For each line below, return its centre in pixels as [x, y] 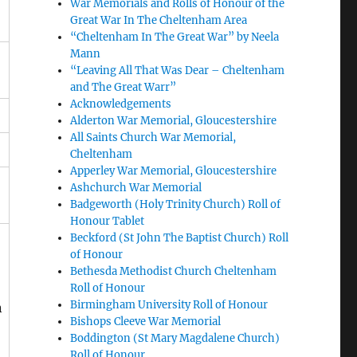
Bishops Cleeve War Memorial [146, 322]
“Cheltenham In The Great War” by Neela [175, 37]
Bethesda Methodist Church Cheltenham [174, 271]
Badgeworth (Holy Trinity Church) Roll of [176, 204]
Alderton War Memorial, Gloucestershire [174, 121]
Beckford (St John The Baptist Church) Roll [180, 238]
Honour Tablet [108, 221]
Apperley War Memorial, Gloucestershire [174, 171]
